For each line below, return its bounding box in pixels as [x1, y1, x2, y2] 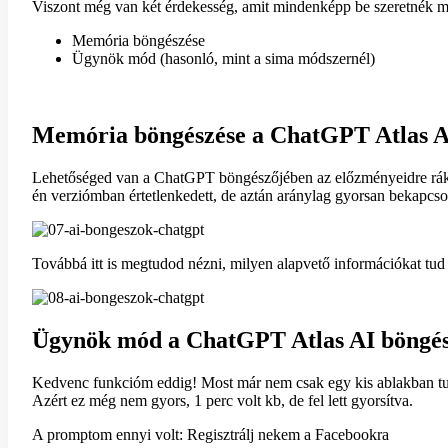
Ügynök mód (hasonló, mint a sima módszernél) [72, 50, 375, 67]
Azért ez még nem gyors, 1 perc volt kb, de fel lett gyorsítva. [32, 391, 413, 409]
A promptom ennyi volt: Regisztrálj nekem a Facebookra [32, 425, 389, 443]
